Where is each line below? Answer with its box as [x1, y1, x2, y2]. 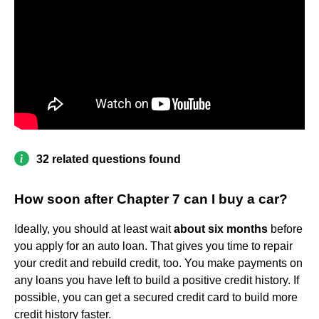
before [268, 222, 303, 235]
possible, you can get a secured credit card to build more [14, 291, 298, 303]
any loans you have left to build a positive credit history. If [14, 273, 299, 286]
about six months [174, 222, 268, 235]
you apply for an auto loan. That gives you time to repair [14, 239, 293, 252]
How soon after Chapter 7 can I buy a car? [14, 191, 288, 206]
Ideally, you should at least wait [14, 222, 174, 235]
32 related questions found [36, 152, 181, 165]
